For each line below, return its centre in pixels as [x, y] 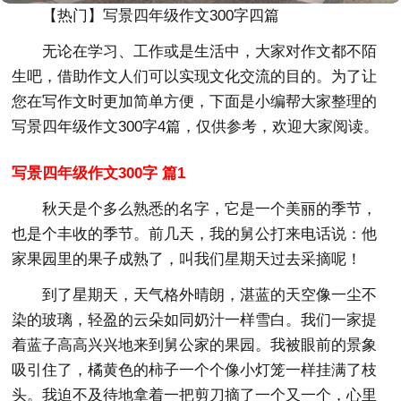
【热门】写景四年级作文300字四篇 [161, 15]
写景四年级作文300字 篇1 [99, 173]
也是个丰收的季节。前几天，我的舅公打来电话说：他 [195, 234]
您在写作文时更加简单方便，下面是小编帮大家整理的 [195, 101]
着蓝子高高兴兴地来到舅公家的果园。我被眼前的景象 [195, 345]
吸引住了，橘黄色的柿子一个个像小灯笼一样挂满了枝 [195, 370]
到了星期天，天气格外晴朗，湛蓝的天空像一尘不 [210, 294]
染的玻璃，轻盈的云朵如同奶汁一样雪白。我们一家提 [195, 320]
